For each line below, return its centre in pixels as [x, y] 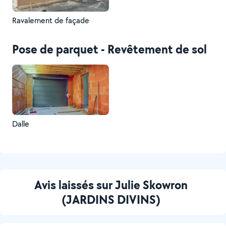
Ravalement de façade [51, 20]
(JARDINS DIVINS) [111, 199]
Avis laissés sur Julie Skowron [111, 185]
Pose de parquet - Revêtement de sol [109, 49]
